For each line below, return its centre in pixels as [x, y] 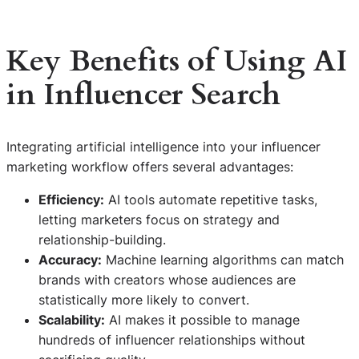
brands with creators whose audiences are [167, 279]
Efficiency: [71, 199]
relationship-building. [102, 239]
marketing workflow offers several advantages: [150, 166]
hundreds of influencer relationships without [172, 339]
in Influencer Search [143, 95]
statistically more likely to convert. [144, 299]
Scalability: [72, 319]
